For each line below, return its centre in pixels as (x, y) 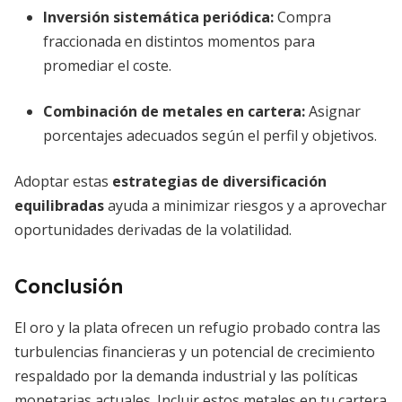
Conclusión (69, 286)
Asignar (333, 111)
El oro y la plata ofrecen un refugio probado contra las (197, 328)
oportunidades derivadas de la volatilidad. (153, 230)
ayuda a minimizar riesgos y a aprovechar (245, 205)
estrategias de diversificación (219, 181)
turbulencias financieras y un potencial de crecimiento (195, 352)
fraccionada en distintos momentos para (179, 41)
